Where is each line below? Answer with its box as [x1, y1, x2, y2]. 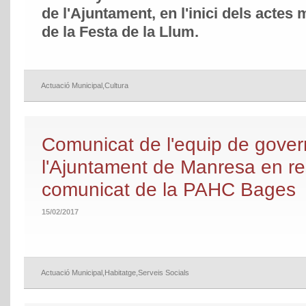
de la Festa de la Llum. [42, 23, 199, 41]
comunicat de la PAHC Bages [42, 178, 296, 201]
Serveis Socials [138, 268, 189, 277]
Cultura [105, 81, 128, 90]
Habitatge [105, 268, 136, 277]
